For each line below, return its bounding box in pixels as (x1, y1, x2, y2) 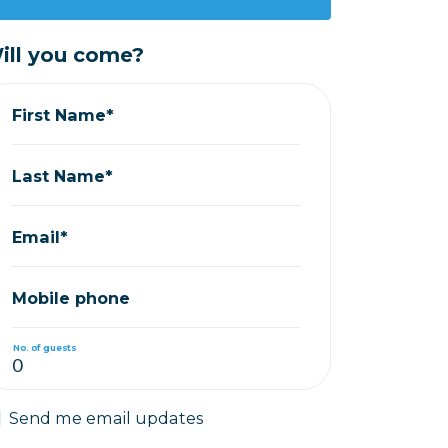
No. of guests (13, 341, 76, 353)
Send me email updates (9, 408, 204, 428)
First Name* (12, 104, 115, 125)
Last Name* (12, 165, 114, 186)
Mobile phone (12, 287, 131, 308)
